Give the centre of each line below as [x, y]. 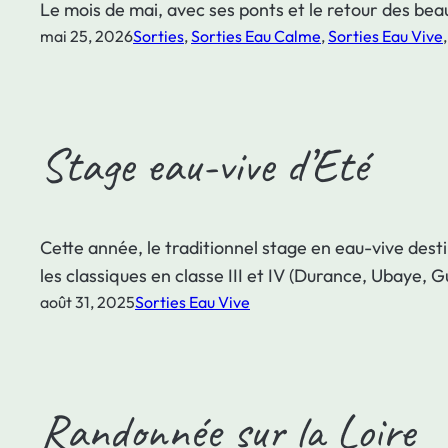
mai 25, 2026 [86, 36]
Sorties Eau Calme [256, 36]
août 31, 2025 [87, 301]
